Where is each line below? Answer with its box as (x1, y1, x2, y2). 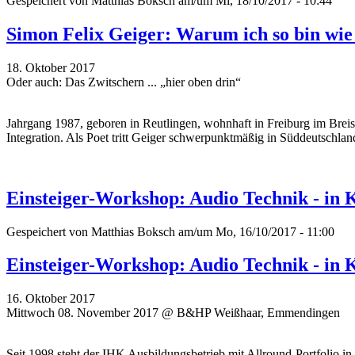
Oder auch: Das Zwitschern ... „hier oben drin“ (6, 74, 241, 89)
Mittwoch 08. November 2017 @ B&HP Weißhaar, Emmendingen (6, 306, 340, 320)
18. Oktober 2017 (6, 60, 95, 74)
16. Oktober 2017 (6, 292, 95, 306)
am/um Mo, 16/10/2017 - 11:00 (175, 224, 334, 239)
